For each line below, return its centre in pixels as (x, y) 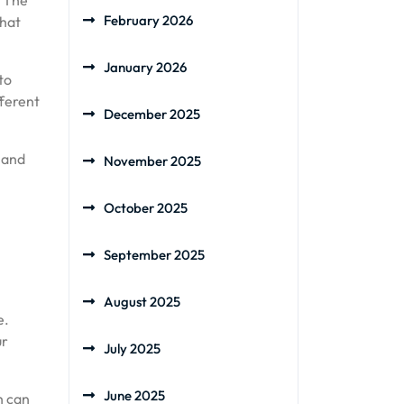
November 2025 (152, 161)
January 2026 (145, 67)
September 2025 (154, 255)
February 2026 (148, 20)
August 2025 (142, 302)
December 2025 (152, 114)
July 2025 (132, 349)
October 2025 (146, 208)
